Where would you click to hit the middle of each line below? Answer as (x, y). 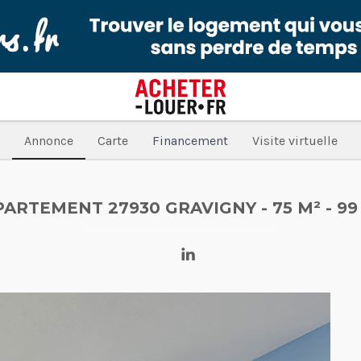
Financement (190, 141)
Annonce (48, 141)
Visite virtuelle (295, 141)
